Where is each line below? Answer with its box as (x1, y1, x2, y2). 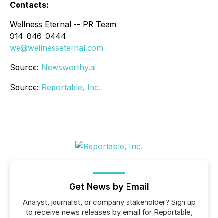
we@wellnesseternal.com (10, 43, 103, 53)
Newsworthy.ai (41, 62, 96, 73)
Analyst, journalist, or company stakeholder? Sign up (22, 198, 196, 207)
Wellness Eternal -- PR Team (10, 19, 116, 30)
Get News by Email (69, 182, 149, 192)
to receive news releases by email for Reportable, (25, 207, 193, 217)
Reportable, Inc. (41, 82, 101, 92)
